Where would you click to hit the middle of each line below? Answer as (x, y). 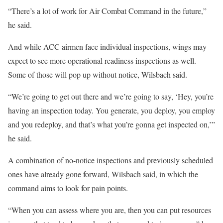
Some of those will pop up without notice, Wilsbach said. (98, 74)
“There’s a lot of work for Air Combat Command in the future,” (107, 10)
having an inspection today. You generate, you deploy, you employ (111, 110)
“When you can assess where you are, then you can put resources (110, 210)
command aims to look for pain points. (68, 188)
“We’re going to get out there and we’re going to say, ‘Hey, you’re (111, 96)
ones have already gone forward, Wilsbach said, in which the (103, 174)
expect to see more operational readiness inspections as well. (102, 60)
